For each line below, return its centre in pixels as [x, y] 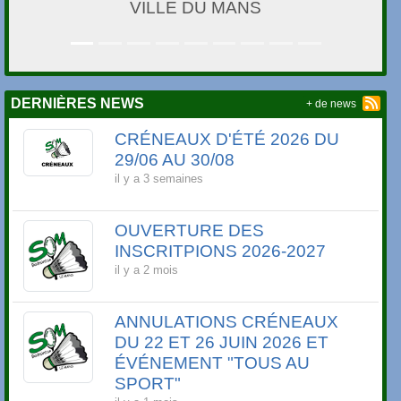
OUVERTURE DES [190, 231]
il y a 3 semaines [159, 179]
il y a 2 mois [147, 270]
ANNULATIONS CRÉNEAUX [227, 322]
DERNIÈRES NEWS [78, 104]
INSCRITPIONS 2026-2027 [221, 252]
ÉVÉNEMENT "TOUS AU [213, 363]
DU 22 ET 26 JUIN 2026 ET [222, 343]
